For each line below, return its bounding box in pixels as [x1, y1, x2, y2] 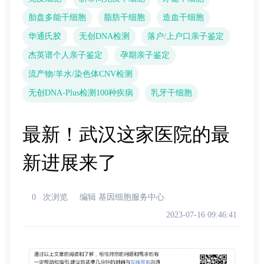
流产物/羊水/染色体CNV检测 [28, 70, 133, 78]
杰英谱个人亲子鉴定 [28, 51, 103, 60]
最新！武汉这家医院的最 [22, 124, 230, 145]
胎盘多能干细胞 [28, 13, 86, 22]
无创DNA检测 [78, 32, 130, 41]
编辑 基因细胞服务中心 [79, 193, 164, 202]
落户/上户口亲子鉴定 [147, 32, 224, 41]
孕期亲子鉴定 [120, 51, 170, 60]
